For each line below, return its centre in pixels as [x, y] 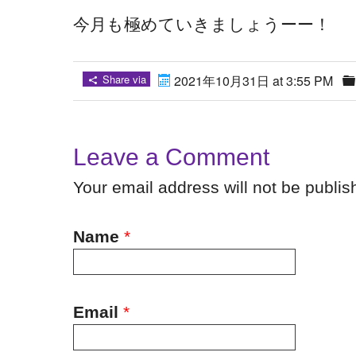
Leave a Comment [171, 157]
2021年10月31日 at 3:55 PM [252, 81]
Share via [122, 79]
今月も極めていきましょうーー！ [201, 24]
